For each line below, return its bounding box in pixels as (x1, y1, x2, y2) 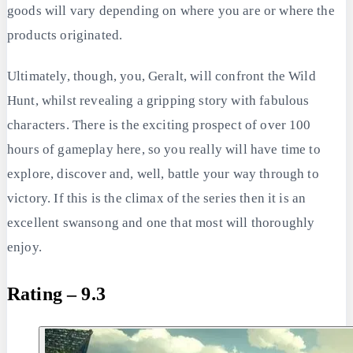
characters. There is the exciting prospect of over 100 (7, 117, 311, 133)
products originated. (7, 28, 123, 43)
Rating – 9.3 (7, 283, 106, 304)
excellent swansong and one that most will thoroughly (7, 215, 315, 231)
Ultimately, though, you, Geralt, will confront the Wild (7, 69, 316, 84)
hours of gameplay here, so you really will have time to (7, 142, 321, 158)
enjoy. (7, 240, 42, 255)
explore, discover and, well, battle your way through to (7, 166, 319, 182)
